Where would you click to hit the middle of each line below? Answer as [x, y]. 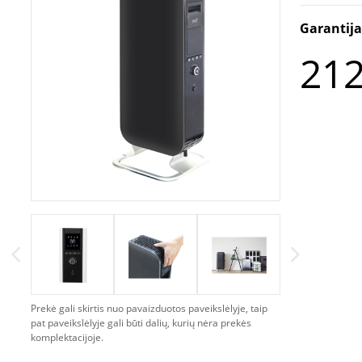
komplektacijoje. [67, 337]
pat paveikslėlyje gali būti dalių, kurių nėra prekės [141, 323]
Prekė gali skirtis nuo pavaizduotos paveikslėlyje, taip [149, 308]
